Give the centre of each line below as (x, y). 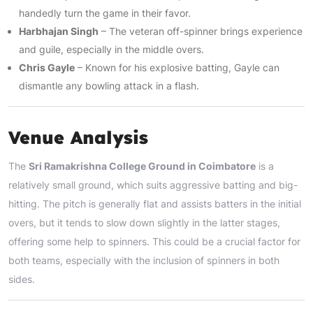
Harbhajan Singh (59, 31)
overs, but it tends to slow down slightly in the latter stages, (144, 222)
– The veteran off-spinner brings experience (201, 31)
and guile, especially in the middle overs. (111, 49)
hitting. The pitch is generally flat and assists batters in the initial (155, 203)
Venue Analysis (78, 137)
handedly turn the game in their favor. (105, 13)
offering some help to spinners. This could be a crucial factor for (154, 241)
